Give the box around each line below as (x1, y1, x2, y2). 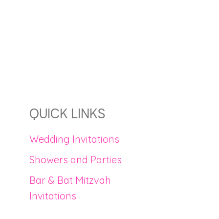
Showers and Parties (29, 153, 122, 166)
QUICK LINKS (29, 106, 105, 121)
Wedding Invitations (29, 133, 119, 145)
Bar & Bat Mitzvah (29, 174, 111, 186)
